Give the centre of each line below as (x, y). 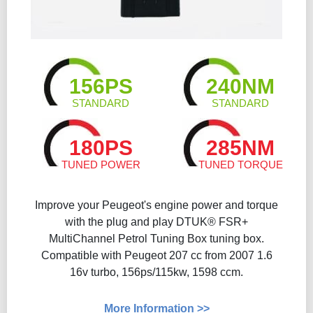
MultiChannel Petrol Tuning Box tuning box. (156, 239)
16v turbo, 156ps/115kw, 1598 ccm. (156, 272)
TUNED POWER (101, 165)
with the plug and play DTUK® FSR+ (156, 222)
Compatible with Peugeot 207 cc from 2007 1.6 (156, 255)
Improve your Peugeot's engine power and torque (156, 205)
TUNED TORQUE (240, 165)
